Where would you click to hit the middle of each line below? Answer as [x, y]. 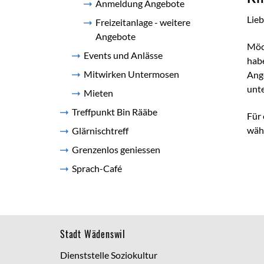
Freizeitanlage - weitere [143, 22]
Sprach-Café [97, 168]
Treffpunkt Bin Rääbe [115, 112]
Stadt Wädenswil [93, 234]
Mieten [98, 93]
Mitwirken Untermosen [131, 74]
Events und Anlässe [123, 55]
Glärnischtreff [100, 131]
